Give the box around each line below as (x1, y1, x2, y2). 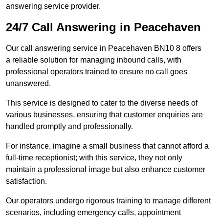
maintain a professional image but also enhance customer (6, 165, 205, 174)
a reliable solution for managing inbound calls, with (6, 56, 181, 65)
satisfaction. (6, 177, 47, 186)
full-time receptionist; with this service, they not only (6, 153, 182, 162)
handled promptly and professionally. (6, 122, 133, 131)
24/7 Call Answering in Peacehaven (6, 21, 201, 34)
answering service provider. (6, 2, 101, 11)
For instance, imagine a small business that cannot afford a (6, 142, 209, 151)
